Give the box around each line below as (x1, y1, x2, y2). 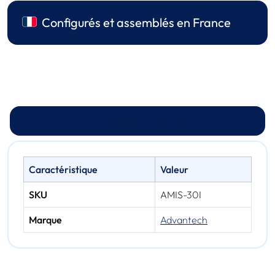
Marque (29, 214, 62, 227)
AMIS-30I (160, 188, 201, 201)
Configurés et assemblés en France (42, 15, 231, 31)
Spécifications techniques (82, 115, 193, 128)
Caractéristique (29, 163, 98, 176)
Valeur (160, 163, 188, 176)
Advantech (160, 214, 207, 227)
